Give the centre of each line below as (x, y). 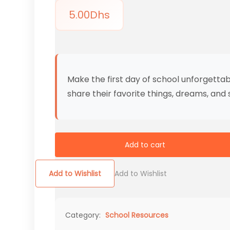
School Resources (137, 215)
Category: (84, 215)
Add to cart (145, 145)
